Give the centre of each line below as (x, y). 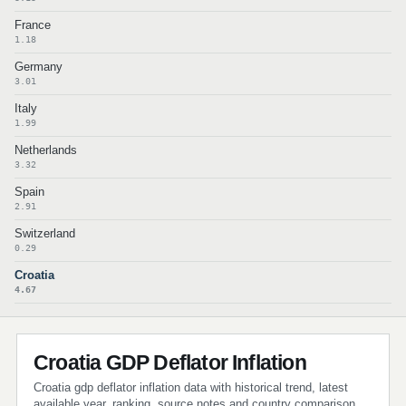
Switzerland (45, 233)
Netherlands (46, 150)
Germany (39, 67)
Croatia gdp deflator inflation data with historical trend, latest (191, 387)
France (33, 25)
